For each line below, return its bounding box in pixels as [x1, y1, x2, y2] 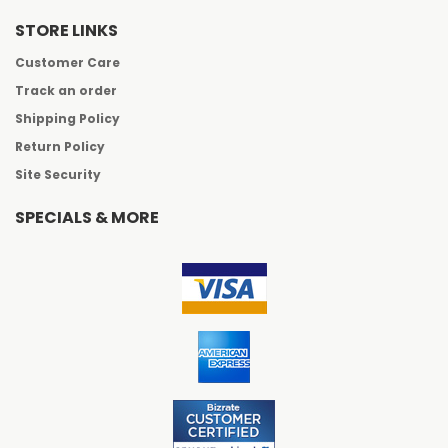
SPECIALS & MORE [15, 206, 159, 230]
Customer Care [15, 54, 120, 72]
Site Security [15, 166, 101, 184]
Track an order [15, 82, 117, 100]
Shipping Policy [15, 110, 120, 128]
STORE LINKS [15, 19, 118, 43]
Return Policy [15, 138, 105, 156]
